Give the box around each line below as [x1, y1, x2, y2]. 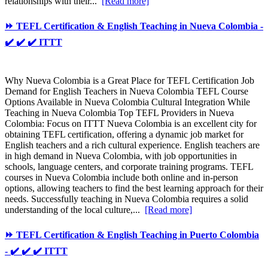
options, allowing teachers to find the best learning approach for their [5, 182, 263, 193]
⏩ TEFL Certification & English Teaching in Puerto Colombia [5, 229, 259, 240]
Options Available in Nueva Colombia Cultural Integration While [5, 96, 250, 107]
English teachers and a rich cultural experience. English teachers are [5, 139, 260, 150]
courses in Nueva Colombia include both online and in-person [5, 172, 238, 182]
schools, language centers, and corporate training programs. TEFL [5, 161, 253, 172]
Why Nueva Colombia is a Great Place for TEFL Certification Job [5, 75, 254, 86]
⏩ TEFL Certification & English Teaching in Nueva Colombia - [5, 21, 263, 32]
